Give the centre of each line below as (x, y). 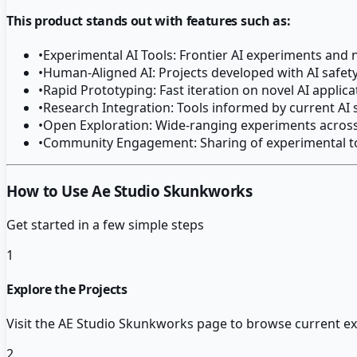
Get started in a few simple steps (105, 224)
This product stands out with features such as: (149, 21)
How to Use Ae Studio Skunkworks (129, 191)
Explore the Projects (67, 290)
